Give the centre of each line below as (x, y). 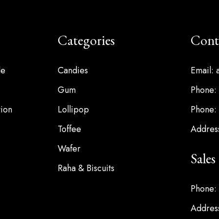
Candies (73, 70)
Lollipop (73, 109)
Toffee (69, 129)
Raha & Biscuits (86, 168)
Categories (86, 40)
